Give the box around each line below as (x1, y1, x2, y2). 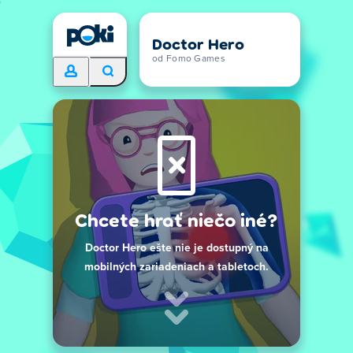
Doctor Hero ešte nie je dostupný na (84, 243, 269, 254)
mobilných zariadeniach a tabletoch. (84, 262, 269, 273)
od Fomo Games (152, 54, 225, 64)
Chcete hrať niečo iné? (75, 208, 278, 231)
